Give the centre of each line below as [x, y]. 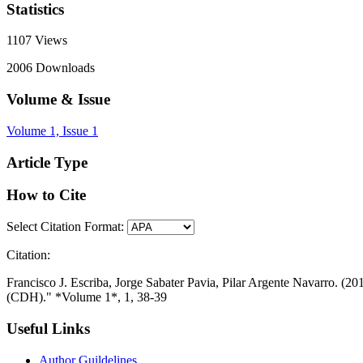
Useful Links [48, 328]
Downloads [64, 68]
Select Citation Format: [65, 227]
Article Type [47, 162]
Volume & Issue [58, 100]
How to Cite [46, 195]
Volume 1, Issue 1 [52, 130]
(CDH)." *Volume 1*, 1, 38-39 [87, 297]
